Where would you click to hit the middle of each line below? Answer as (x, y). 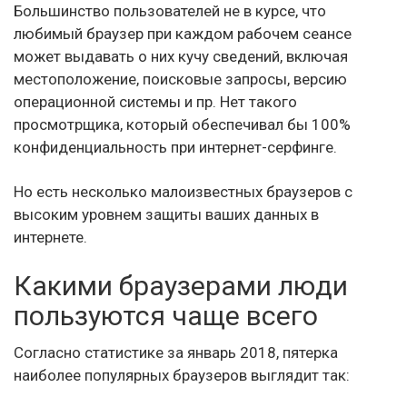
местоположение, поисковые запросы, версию (180, 79)
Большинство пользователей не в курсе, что (170, 11)
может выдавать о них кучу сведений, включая (181, 56)
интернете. (50, 237)
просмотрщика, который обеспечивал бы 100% (182, 124)
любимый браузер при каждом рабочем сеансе (183, 34)
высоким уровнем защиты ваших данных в (166, 214)
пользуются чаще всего (166, 316)
